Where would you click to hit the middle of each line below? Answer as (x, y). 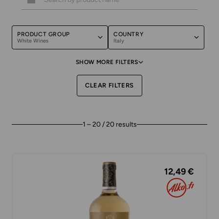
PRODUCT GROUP (44, 34)
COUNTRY (129, 34)
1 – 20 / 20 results (109, 124)
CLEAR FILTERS (109, 85)
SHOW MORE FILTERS (107, 62)
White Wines (33, 41)
